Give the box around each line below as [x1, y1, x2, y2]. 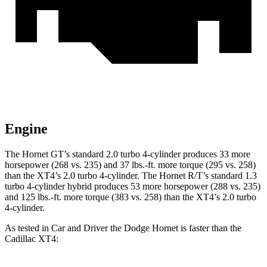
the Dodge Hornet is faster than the [108, 223, 241, 234]
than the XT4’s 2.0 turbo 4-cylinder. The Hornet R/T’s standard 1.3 [5, 170, 257, 181]
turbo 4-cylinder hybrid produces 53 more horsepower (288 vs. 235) [5, 181, 260, 192]
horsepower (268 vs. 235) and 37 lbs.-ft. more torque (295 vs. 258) [5, 160, 256, 170]
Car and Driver [51, 223, 108, 234]
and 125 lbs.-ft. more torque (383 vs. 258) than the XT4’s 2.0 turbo [5, 192, 256, 203]
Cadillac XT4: [5, 234, 58, 244]
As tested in [5, 223, 51, 234]
